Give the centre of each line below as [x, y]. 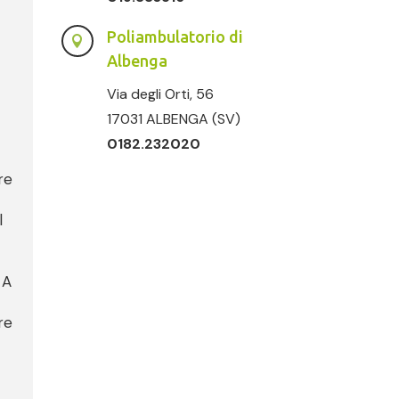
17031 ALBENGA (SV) [174, 118]
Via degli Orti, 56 [161, 94]
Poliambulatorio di [175, 36]
